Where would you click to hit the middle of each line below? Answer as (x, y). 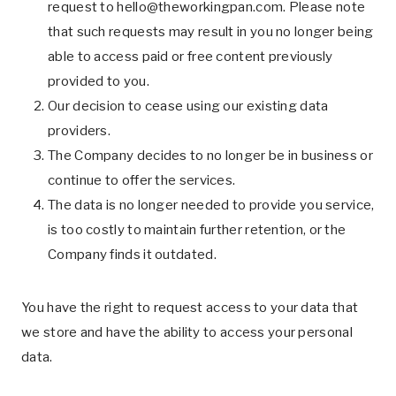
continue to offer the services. (142, 180)
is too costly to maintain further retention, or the (197, 230)
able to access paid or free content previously (190, 57)
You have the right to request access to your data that (190, 308)
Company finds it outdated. (132, 255)
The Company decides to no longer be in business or (210, 156)
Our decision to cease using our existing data (188, 106)
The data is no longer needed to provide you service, (211, 205)
